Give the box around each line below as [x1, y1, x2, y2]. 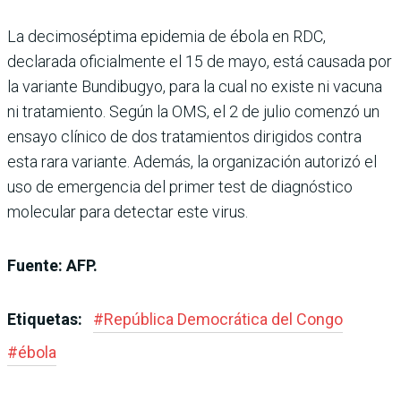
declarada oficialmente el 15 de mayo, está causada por [7, 52, 392, 71]
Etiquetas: [7, 310, 86, 328]
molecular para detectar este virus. [7, 202, 248, 221]
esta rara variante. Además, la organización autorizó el [7, 152, 377, 171]
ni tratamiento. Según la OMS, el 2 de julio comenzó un [7, 102, 380, 121]
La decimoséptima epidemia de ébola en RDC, [7, 27, 326, 46]
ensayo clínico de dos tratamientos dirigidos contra [7, 127, 362, 146]
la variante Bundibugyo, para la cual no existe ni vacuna [7, 77, 382, 96]
